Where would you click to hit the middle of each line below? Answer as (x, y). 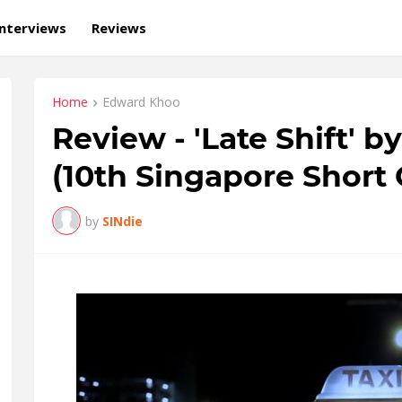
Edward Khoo (141, 102)
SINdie (122, 221)
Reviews (118, 27)
